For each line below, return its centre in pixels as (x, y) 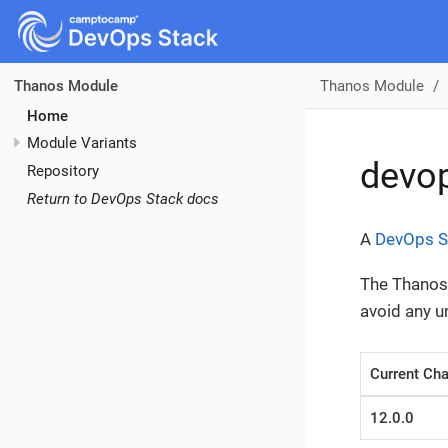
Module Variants (82, 143)
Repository (63, 170)
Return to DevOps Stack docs (123, 198)
